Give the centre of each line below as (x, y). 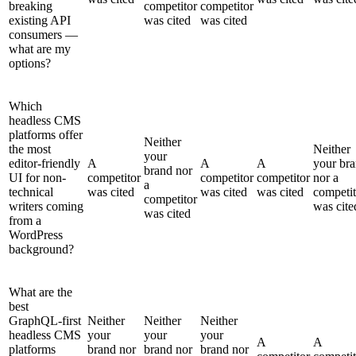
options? (30, 63)
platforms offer (46, 134)
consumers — (43, 34)
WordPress (36, 234)
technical (31, 192)
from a (25, 220)
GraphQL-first (45, 320)
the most (30, 149)
